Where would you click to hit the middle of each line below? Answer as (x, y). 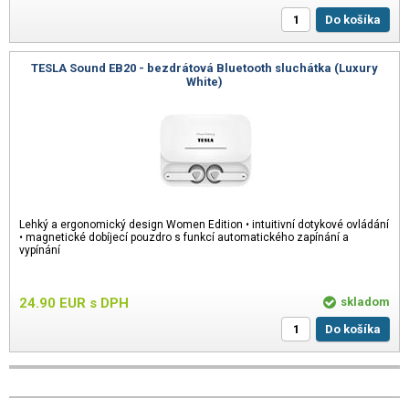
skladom (365, 301)
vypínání (40, 250)
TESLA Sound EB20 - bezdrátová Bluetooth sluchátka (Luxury (204, 68)
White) (204, 81)
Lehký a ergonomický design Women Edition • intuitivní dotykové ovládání (204, 224)
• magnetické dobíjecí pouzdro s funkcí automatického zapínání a (184, 237)
